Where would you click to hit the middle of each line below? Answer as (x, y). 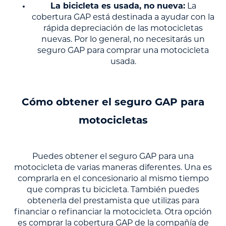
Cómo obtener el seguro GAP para (113, 103)
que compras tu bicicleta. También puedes (113, 190)
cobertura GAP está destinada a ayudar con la (123, 18)
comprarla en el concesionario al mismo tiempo (113, 179)
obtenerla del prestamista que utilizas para (113, 202)
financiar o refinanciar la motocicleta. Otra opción (113, 213)
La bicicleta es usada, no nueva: (118, 7)
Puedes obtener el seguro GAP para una (113, 157)
